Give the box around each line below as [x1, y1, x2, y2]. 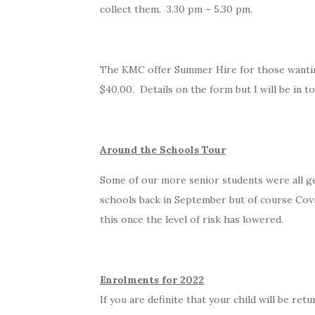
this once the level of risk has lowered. [100, 212, 283, 226]
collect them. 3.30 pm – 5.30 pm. [100, 2, 252, 15]
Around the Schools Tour [100, 143, 226, 156]
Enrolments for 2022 [100, 273, 204, 286]
